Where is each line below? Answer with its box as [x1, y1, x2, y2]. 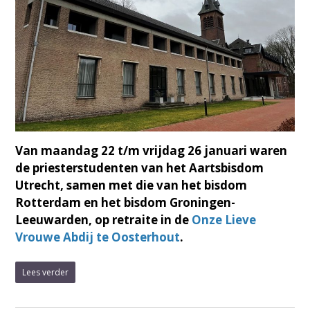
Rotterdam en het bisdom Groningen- [15, 194, 236, 211]
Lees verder [22, 266, 69, 279]
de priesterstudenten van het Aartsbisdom [15, 160, 264, 176]
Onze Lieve [192, 212, 257, 228]
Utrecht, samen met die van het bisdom [15, 177, 248, 194]
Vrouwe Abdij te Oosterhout [15, 229, 181, 246]
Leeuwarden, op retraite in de [15, 212, 192, 228]
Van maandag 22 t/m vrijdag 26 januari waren [15, 143, 288, 159]
